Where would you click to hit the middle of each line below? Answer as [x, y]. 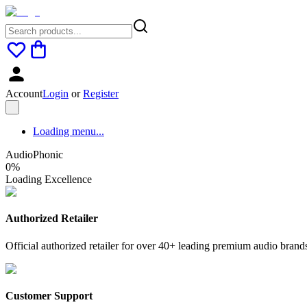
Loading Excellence [49, 179]
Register [101, 94]
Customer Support [49, 295]
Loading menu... [69, 131]
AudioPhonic [34, 155]
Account [24, 94]
